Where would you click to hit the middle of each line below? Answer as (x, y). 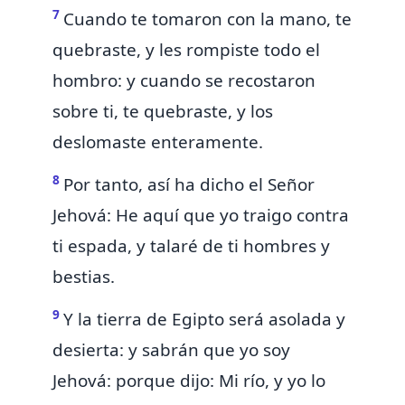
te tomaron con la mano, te (241, 19)
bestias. (84, 277)
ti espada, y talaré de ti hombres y (191, 246)
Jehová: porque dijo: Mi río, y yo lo (189, 381)
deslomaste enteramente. (158, 142)
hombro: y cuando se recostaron (184, 81)
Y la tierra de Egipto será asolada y (204, 320)
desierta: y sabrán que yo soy (171, 350)
